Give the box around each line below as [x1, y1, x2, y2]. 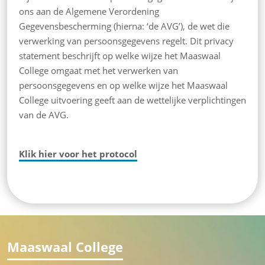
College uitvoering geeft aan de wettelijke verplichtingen [19, 94, 246, 106]
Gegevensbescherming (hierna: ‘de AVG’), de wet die [19, 20, 230, 32]
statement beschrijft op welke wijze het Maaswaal [19, 50, 221, 62]
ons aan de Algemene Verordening [19, 5, 159, 17]
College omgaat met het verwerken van [19, 64, 178, 76]
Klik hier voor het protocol [19, 148, 137, 160]
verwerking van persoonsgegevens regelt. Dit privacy [19, 35, 234, 47]
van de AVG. [19, 109, 69, 121]
